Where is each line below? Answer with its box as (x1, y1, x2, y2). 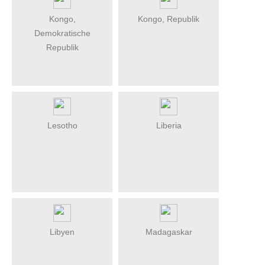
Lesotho (47, 120, 77, 130)
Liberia (156, 120, 182, 130)
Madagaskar (145, 227, 192, 237)
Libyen (50, 227, 75, 237)
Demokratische (34, 28, 91, 38)
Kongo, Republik (138, 14, 199, 24)
